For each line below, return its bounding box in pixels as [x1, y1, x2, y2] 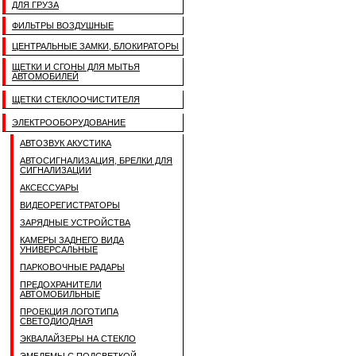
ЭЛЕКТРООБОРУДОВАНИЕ [12, 118, 126, 127]
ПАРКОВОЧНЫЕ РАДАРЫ [20, 262, 125, 272]
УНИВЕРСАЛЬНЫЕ [20, 245, 98, 254]
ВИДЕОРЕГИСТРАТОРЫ [20, 200, 120, 210]
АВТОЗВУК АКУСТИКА [20, 138, 111, 148]
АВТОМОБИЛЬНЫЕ [20, 289, 100, 299]
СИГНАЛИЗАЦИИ [20, 165, 91, 175]
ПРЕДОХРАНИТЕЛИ [20, 280, 102, 289]
